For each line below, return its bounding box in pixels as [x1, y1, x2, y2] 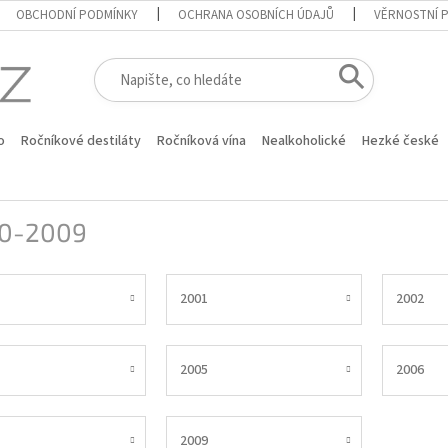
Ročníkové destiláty [21, 131, 141, 151]
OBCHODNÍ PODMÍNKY [16, 6, 139, 24]
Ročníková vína [157, 131, 246, 151]
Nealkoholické [262, 131, 346, 151]
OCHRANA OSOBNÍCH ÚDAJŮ [178, 6, 335, 24]
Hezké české [362, 131, 439, 151]
